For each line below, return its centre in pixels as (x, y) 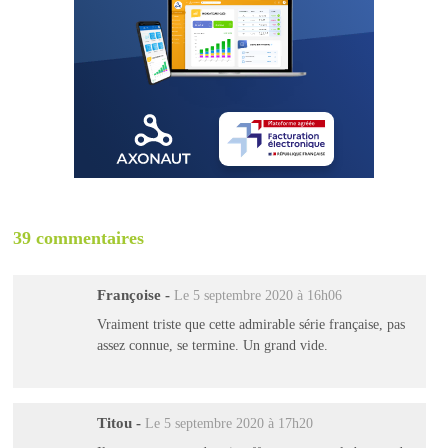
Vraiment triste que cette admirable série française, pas (250, 324)
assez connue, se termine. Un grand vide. (212, 345)
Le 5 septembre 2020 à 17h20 (228, 423)
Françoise (128, 294)
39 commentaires (79, 238)
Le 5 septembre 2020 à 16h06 (257, 295)
